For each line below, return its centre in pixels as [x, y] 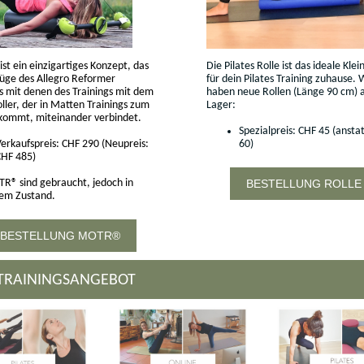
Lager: [221, 105]
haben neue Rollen [250, 92]
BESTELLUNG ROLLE [304, 184]
